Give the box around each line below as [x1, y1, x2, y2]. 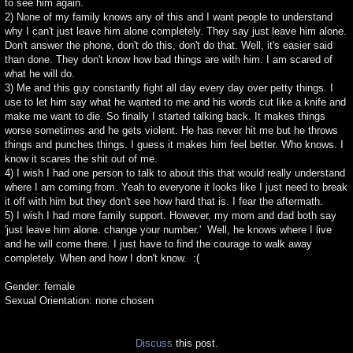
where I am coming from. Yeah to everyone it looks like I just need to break [5, 181, 347, 194]
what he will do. [5, 68, 75, 80]
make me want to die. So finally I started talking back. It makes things [5, 110, 325, 123]
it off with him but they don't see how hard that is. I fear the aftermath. [5, 195, 323, 208]
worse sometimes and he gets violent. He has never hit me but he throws [5, 124, 338, 137]
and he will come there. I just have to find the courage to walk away [5, 238, 312, 251]
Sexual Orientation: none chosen [5, 295, 154, 307]
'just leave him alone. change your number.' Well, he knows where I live [5, 224, 332, 236]
